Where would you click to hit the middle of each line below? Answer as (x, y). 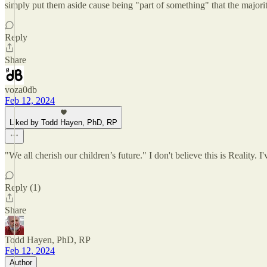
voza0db (21, 90)
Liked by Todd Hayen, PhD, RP (63, 122)
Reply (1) (23, 187)
